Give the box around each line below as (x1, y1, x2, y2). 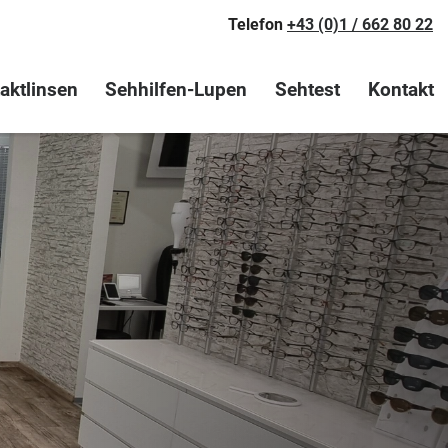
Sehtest (275, 78, 341, 101)
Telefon (228, 15, 287, 34)
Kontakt (368, 78, 435, 101)
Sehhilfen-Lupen (105, 78, 248, 101)
